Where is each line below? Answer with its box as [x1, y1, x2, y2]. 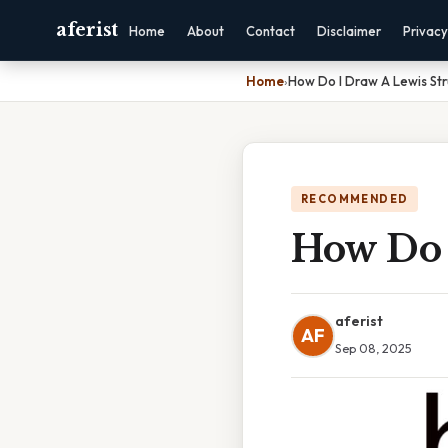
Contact [245, 23, 295, 39]
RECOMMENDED [301, 192, 409, 206]
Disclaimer [316, 23, 381, 39]
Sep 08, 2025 [335, 340, 412, 356]
